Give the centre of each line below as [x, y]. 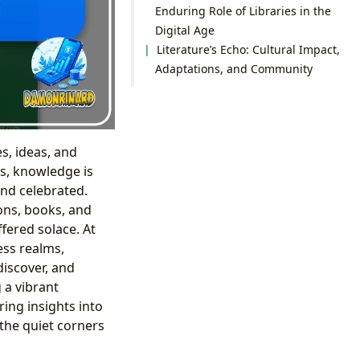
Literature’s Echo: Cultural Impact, [249, 49]
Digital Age [184, 30]
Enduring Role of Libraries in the [243, 10]
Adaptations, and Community [233, 68]
